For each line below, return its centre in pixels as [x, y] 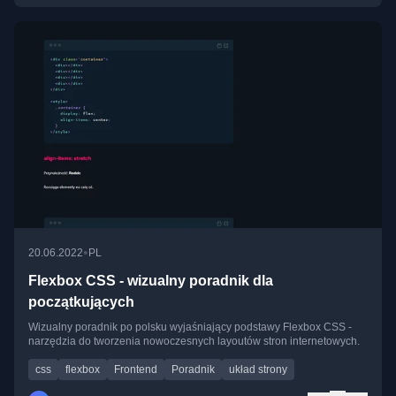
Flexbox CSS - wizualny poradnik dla [151, 281]
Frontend [136, 370]
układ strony [258, 370]
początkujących [81, 302]
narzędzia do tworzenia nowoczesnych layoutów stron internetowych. [194, 342]
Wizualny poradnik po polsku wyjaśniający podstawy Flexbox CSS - [190, 327]
